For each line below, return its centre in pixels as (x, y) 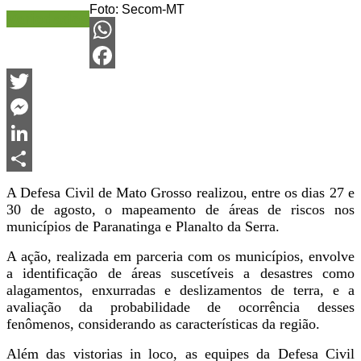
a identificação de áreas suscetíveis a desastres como (180, 273)
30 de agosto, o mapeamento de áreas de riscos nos (180, 209)
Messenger (38, 132)
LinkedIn (31, 158)
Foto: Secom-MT (137, 9)
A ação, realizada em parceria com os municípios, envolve (180, 256)
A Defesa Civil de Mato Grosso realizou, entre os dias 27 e (180, 192)
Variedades (48, 19)
